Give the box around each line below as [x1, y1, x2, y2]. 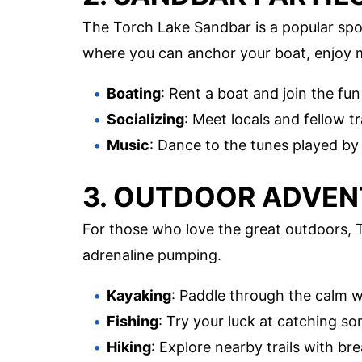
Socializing [107, 111, 184, 128]
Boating [107, 85, 161, 103]
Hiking [107, 339, 151, 356]
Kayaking [107, 287, 171, 305]
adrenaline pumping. [82, 246, 221, 264]
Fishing [107, 313, 158, 330]
